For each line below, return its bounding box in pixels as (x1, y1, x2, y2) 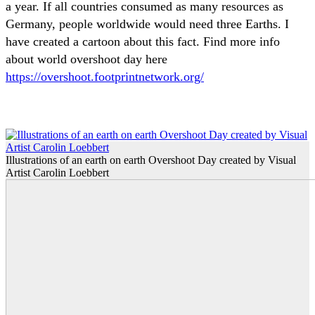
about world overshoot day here (6, 51, 167, 66)
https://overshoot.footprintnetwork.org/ (6, 69, 204, 84)
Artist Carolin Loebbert (6, 166, 109, 179)
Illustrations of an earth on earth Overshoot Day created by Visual (6, 153, 296, 166)
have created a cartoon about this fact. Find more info (6, 34, 280, 49)
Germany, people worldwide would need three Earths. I (6, 16, 289, 31)
